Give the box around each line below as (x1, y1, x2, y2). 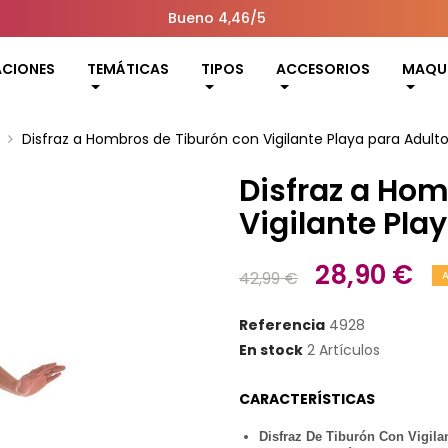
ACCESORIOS (276, 59, 370, 80)
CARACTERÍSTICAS (239, 389, 375, 409)
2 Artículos (307, 340, 380, 360)
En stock (239, 340, 303, 360)
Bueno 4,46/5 (168, 8, 267, 28)
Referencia (239, 315, 325, 335)
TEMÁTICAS (87, 59, 169, 80)
